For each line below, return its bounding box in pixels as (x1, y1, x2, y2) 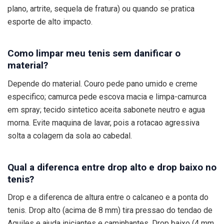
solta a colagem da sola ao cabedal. (7, 130, 132, 140)
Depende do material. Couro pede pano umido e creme (7, 78, 197, 88)
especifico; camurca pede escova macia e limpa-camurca (7, 91, 206, 101)
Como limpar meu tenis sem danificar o (7, 47, 180, 59)
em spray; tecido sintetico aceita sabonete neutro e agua (7, 104, 205, 114)
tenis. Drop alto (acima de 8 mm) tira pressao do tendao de (7, 205, 212, 215)
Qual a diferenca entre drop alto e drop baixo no (7, 161, 216, 173)
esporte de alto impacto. (7, 17, 92, 27)
